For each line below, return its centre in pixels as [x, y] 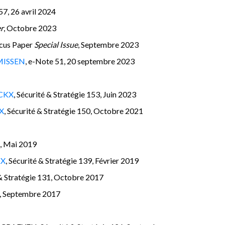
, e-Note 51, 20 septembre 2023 [80, 61]
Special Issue [56, 44]
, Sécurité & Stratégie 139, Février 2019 [72, 160]
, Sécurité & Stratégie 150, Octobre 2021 [74, 110]
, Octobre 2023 [30, 28]
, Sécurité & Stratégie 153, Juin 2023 [75, 94]
